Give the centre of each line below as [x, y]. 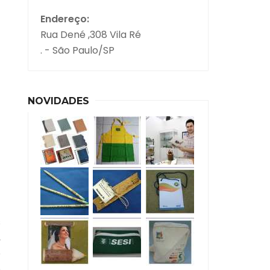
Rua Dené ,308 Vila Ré [91, 34]
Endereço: [65, 19]
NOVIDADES [58, 101]
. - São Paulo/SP [77, 50]
